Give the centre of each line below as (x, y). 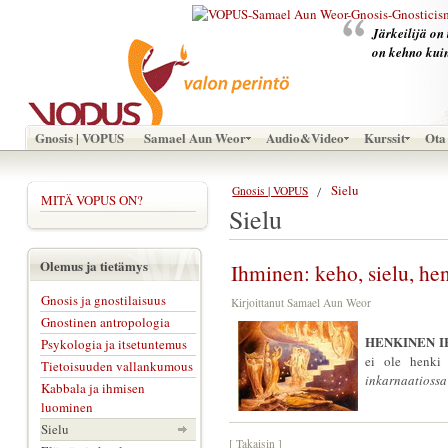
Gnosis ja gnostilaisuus (103, 300)
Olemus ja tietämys (93, 265)
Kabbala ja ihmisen (92, 388)
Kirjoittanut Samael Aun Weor (303, 302)
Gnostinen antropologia (105, 322)
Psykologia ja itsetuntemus (113, 344)
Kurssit (384, 137)
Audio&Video (304, 137)
